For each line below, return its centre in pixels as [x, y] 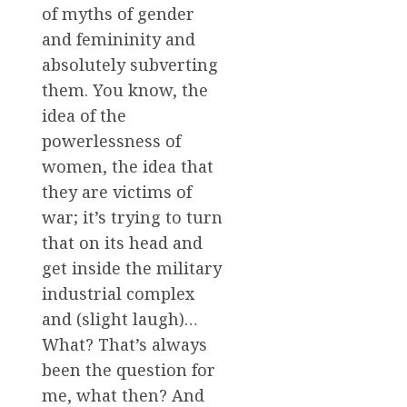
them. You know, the [125, 90]
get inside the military [132, 268]
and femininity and [119, 40]
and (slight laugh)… [120, 319]
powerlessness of [111, 141]
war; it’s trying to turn [132, 218]
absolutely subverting [130, 65]
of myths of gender [118, 14]
